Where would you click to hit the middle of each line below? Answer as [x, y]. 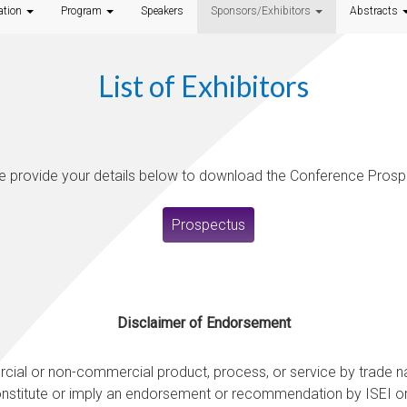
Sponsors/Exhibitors [262, 10]
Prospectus [208, 224]
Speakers [162, 10]
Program [83, 10]
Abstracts [375, 10]
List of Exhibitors [203, 85]
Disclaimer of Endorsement [203, 323]
